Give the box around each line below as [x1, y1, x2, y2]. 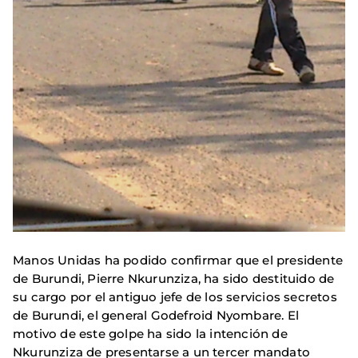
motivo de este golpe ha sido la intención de [13, 326, 288, 342]
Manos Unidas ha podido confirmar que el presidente [13, 253, 344, 268]
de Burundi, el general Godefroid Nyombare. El [13, 308, 300, 324]
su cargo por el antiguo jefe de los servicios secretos [13, 289, 337, 305]
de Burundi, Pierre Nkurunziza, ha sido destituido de [13, 271, 335, 287]
